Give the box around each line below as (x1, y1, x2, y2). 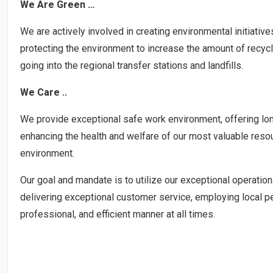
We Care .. (20, 86, 67, 98)
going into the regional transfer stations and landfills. (20, 59, 243, 71)
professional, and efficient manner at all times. (20, 208, 215, 220)
